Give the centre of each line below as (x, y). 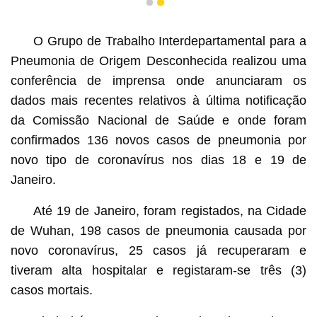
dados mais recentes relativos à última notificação (158, 100)
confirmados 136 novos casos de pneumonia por (158, 140)
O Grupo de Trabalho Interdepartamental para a (170, 41)
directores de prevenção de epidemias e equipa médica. (155, 11)
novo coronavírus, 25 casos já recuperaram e (158, 250)
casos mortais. (51, 290)
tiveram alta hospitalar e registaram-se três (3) (158, 270)
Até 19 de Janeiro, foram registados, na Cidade (170, 211)
